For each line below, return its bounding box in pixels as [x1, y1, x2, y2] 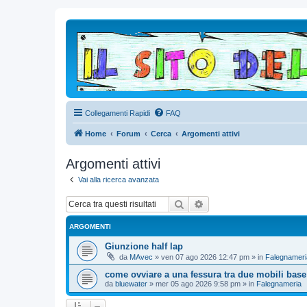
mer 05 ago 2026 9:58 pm [156, 279, 241, 288]
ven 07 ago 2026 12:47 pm [161, 252, 249, 261]
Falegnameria [256, 279, 302, 288]
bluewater [115, 279, 147, 288]
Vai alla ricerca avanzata [78, 175, 159, 184]
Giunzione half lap [105, 241, 183, 251]
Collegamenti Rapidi [85, 109, 150, 117]
